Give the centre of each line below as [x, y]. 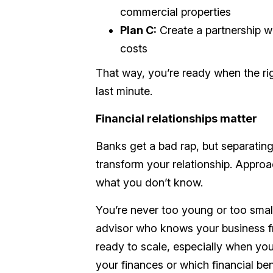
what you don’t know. [149, 183]
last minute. [124, 91]
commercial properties [175, 12]
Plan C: [138, 30]
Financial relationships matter [176, 119]
